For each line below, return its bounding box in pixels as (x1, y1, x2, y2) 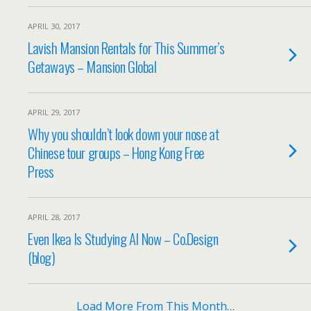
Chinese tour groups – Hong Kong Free (28, 142, 205, 163)
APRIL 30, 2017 (28, 21, 80, 31)
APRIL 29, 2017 (28, 107, 80, 117)
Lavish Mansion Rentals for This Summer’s (28, 37, 225, 58)
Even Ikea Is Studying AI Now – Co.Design (28, 228, 219, 249)
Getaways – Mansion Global (28, 56, 157, 77)
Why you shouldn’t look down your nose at (28, 123, 219, 144)
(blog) (28, 246, 56, 268)
